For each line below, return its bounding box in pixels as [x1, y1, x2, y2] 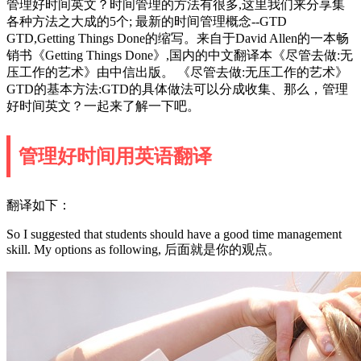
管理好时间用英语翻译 [19, 145, 212, 167]
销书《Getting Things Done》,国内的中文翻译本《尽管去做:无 [6, 48, 353, 62]
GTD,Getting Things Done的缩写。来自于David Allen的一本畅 [6, 31, 349, 45]
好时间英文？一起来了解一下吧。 [6, 98, 200, 113]
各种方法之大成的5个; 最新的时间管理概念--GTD [6, 14, 287, 28]
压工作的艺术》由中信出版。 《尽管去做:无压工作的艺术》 [6, 64, 348, 79]
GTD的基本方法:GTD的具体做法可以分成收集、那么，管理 [6, 81, 348, 96]
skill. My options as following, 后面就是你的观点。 [6, 242, 280, 256]
